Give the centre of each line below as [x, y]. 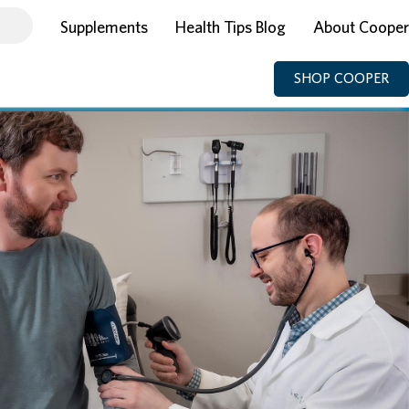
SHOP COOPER [341, 79]
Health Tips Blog [231, 28]
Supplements [104, 28]
